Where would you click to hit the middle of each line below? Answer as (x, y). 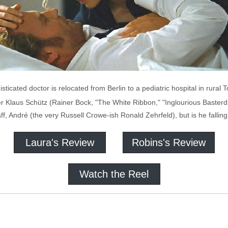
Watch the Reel (114, 174)
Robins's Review (168, 142)
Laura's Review (60, 142)
